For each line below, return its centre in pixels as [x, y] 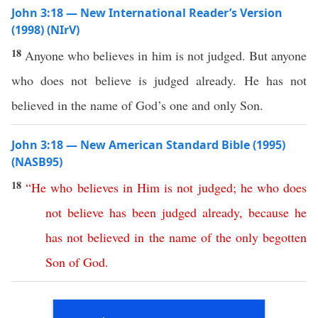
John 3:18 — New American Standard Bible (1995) [148, 145]
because [269, 212]
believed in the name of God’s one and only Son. [137, 105]
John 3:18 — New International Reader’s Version [147, 13]
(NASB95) [37, 162]
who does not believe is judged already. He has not [159, 80]
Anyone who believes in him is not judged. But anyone [166, 55]
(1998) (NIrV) [45, 30]
